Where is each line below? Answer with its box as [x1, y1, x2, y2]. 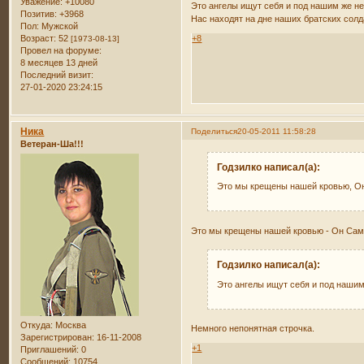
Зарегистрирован [20, 332, 93, 343]
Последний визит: [20, 70, 94, 80]
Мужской [39, 21, 79, 32]
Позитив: [20, 9, 58, 19]
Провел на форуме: [20, 45, 102, 56]
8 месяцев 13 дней [20, 58, 98, 68]
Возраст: [20, 33, 57, 44]
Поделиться [191, 127, 238, 136]
